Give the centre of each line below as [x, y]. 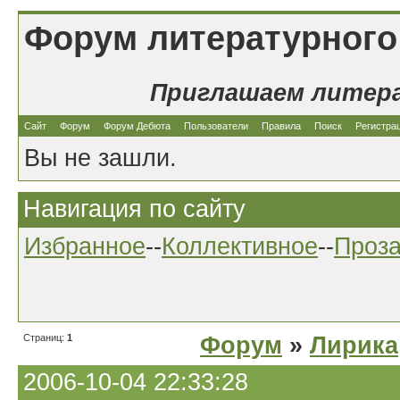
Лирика [354, 346]
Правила [281, 126]
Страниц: [45, 337]
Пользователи [216, 126]
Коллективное [240, 246]
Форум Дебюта [138, 126]
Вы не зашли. [100, 158]
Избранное [85, 246]
